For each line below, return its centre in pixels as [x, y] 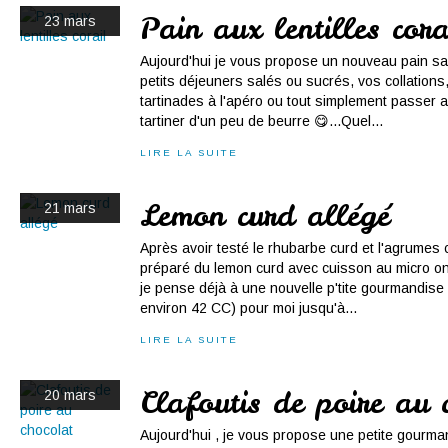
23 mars [70, 21]
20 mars [70, 395]
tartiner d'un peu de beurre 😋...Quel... [261, 121]
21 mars [70, 208]
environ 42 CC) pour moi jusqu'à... [248, 308]
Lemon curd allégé [265, 215]
